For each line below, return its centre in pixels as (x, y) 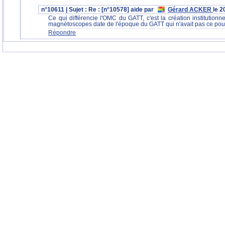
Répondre (62, 33)
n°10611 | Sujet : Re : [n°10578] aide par (98, 10)
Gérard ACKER (191, 10)
